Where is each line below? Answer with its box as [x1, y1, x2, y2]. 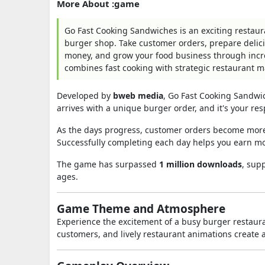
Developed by [57, 90, 113, 101]
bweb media [113, 90, 163, 101]
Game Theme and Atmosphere [57, 201, 225, 216]
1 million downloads [159, 159, 242, 170]
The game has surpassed [57, 159, 159, 170]
